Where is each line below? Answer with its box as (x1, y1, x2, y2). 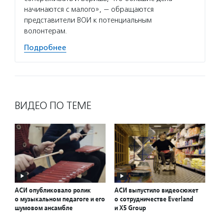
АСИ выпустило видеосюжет (114, 185, 198, 194)
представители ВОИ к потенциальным (24, 15, 152, 25)
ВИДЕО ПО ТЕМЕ (15, 99, 91, 112)
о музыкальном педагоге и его (15, 194, 105, 203)
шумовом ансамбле (15, 203, 73, 212)
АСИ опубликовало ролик (15, 185, 91, 194)
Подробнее (24, 43, 66, 52)
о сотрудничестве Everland (114, 194, 193, 203)
